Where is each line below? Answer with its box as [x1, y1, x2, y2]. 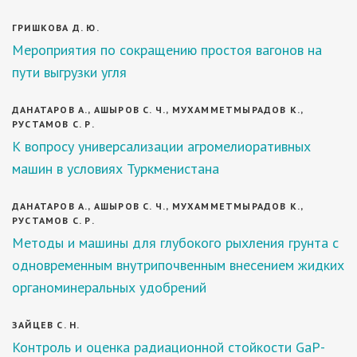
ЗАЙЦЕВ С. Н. [12, 319, 80, 331]
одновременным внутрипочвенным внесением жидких [12, 256, 344, 274]
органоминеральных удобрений [12, 278, 206, 296]
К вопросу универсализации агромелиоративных [12, 137, 311, 155]
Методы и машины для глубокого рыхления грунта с [12, 233, 339, 252]
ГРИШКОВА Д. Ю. [12, 22, 100, 33]
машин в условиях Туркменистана [12, 159, 219, 178]
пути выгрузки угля [12, 63, 127, 81]
